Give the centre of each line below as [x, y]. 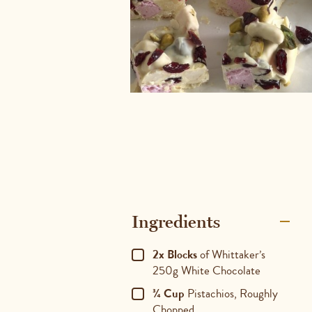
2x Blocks [174, 254]
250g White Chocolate [206, 270]
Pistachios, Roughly [231, 293]
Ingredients [175, 221]
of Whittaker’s [231, 254]
